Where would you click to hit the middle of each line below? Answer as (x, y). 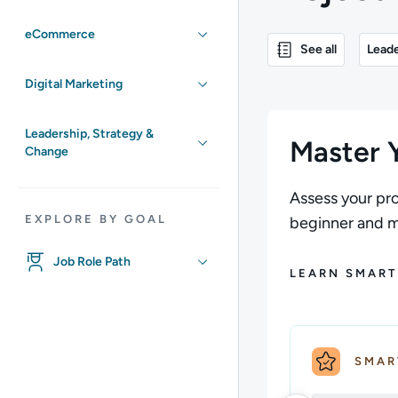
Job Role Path (92, 262)
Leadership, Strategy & (89, 134)
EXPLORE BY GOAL (96, 219)
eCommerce (60, 34)
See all (318, 49)
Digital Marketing (74, 84)
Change (47, 151)
